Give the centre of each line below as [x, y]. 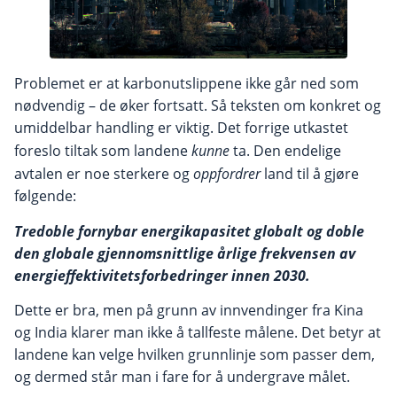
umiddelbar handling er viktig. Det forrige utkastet [181, 128]
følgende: [45, 196]
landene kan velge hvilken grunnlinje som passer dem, [195, 354]
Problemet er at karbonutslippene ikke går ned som [187, 84]
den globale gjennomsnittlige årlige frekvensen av [185, 253]
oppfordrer [227, 174]
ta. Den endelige [285, 151]
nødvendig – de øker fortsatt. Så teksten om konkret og [198, 106]
